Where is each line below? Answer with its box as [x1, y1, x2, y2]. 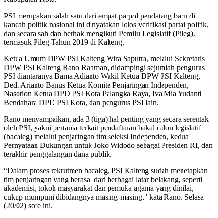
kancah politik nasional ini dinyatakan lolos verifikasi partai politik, [4, 20, 209, 29]
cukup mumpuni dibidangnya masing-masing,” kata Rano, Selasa [4, 192, 204, 201]
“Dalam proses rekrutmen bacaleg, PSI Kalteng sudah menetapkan [4, 166, 208, 175]
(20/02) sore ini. [4, 201, 53, 210]
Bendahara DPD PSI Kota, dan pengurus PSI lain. [4, 98, 159, 107]
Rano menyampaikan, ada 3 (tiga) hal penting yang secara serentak [4, 114, 209, 123]
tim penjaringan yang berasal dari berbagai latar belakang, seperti [4, 175, 202, 183]
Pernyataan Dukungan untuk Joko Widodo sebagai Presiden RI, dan [4, 141, 213, 149]
